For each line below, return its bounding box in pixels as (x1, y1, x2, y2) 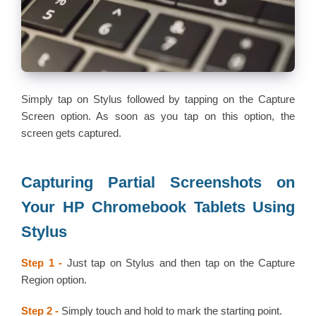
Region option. (21, 274, 87, 286)
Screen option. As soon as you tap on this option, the (21, 110, 295, 123)
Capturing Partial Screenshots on (21, 174, 295, 192)
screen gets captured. (21, 127, 121, 140)
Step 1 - (21, 257, 67, 269)
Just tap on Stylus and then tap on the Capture (66, 257, 295, 269)
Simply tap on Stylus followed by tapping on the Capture (21, 93, 295, 106)
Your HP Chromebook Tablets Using (21, 198, 295, 217)
